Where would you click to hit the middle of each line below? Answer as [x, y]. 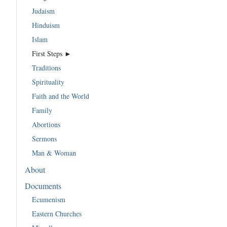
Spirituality [48, 82]
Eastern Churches [57, 213]
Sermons [44, 138]
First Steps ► [52, 53]
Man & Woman [54, 153]
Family [42, 110]
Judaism [43, 11]
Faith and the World [61, 96]
